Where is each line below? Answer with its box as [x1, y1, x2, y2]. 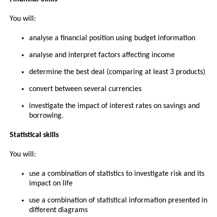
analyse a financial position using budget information [29, 34, 195, 42]
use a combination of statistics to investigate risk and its [29, 170, 204, 178]
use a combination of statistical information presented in [29, 196, 207, 204]
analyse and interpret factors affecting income [29, 51, 175, 59]
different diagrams [29, 206, 88, 214]
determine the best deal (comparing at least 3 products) [29, 68, 205, 76]
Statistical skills [10, 131, 59, 139]
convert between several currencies [29, 85, 141, 93]
